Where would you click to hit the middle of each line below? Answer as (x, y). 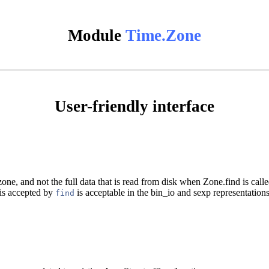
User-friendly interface (134, 106)
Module (97, 35)
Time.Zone (163, 35)
